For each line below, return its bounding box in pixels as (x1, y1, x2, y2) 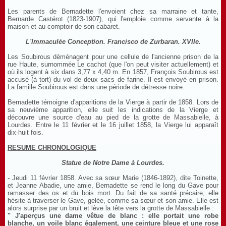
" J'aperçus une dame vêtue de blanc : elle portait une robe (8, 212, 218, 219)
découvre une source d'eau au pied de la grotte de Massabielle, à (8, 114, 218, 121)
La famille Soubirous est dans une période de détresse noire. (8, 83, 185, 91)
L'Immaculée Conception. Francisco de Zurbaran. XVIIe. (25, 38, 201, 45)
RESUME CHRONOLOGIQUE (8, 144, 96, 151)
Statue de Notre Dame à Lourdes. (62, 159, 164, 166)
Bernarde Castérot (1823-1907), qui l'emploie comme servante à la (8, 15, 218, 23)
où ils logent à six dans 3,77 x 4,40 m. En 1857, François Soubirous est (8, 68, 218, 76)
